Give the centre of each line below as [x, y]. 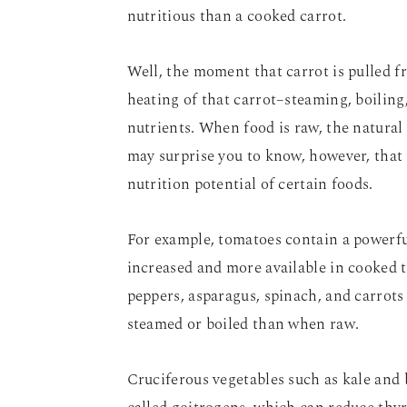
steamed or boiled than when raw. [243, 324]
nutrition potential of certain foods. [250, 184]
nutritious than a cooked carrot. [237, 16]
